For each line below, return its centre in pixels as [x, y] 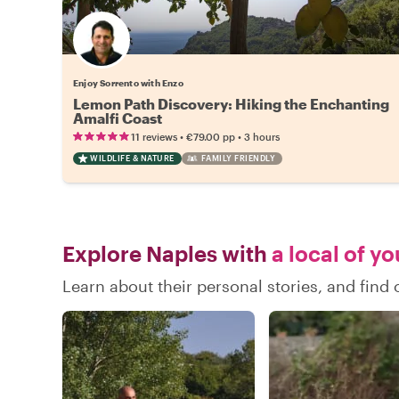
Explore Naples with [165, 253]
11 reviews [154, 136]
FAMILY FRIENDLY [238, 158]
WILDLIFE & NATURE [132, 158]
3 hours [262, 136]
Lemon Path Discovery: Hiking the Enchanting [231, 103]
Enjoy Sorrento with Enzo [128, 82]
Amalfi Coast [118, 118]
